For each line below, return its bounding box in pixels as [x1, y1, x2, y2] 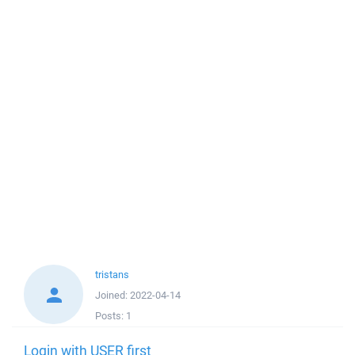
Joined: [95, 288, 130, 302]
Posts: [95, 309, 126, 323]
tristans [95, 268, 129, 281]
